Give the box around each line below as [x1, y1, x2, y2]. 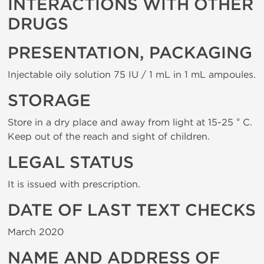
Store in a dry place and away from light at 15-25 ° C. [8, 117, 252, 128]
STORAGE [8, 91, 91, 111]
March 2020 [8, 226, 64, 237]
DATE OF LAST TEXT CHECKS [8, 200, 256, 220]
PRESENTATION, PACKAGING [8, 43, 252, 63]
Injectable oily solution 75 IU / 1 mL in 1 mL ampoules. [8, 69, 256, 80]
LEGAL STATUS [8, 153, 134, 173]
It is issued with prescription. [8, 179, 140, 190]
